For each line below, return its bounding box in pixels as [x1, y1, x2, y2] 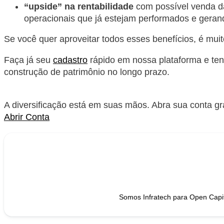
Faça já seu [4, 54, 53, 65]
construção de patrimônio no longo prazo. [4, 66, 169, 77]
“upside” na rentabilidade [24, 1, 133, 11]
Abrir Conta [4, 111, 49, 122]
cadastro [53, 54, 87, 65]
